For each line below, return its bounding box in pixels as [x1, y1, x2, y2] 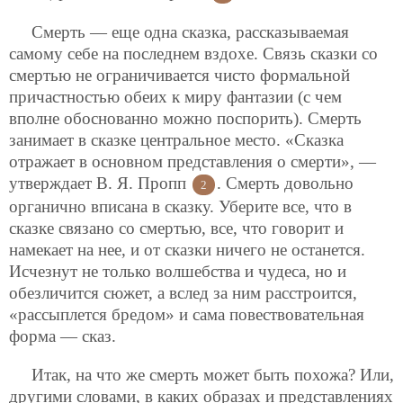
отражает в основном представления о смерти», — [9, 152, 376, 172]
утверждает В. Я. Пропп [9, 174, 191, 193]
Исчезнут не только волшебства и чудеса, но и [9, 262, 346, 282]
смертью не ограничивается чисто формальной [9, 66, 350, 85]
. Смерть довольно [217, 174, 354, 193]
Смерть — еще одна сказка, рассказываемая [31, 22, 349, 42]
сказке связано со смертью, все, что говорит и [9, 219, 344, 238]
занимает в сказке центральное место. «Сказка [9, 130, 344, 150]
